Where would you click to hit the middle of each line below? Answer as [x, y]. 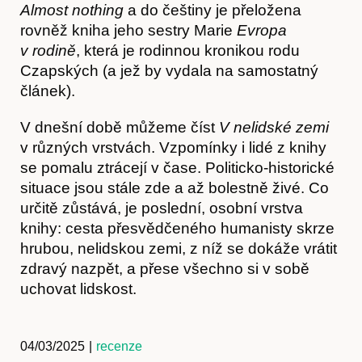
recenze [119, 346]
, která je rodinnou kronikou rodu [188, 50]
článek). [48, 90]
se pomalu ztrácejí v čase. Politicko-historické [177, 167]
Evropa [262, 30]
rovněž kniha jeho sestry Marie [128, 30]
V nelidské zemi [274, 127]
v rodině [48, 50]
